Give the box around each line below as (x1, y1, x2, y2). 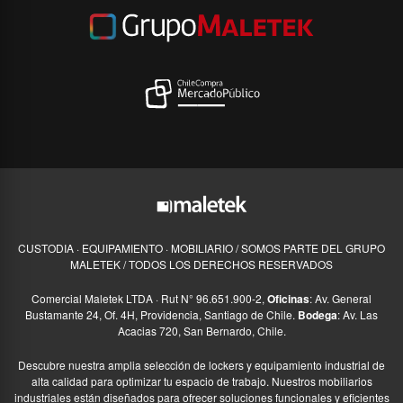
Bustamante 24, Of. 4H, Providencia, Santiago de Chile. (25, 307, 298, 323)
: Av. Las (337, 307, 378, 323)
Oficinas (267, 291, 309, 308)
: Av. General (309, 291, 372, 307)
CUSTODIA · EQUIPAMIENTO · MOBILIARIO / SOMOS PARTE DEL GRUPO (18, 240, 385, 256)
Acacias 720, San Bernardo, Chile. (117, 323, 286, 339)
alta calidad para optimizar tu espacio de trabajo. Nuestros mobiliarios (31, 373, 372, 390)
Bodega (298, 307, 337, 324)
